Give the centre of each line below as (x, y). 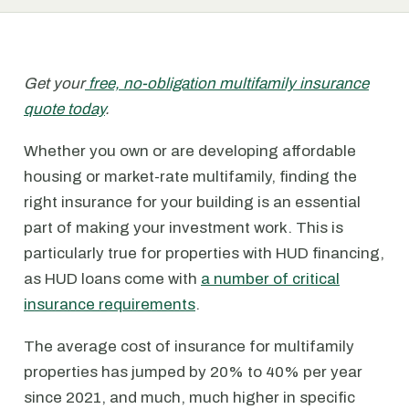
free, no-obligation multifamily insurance (227, 84)
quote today (64, 109)
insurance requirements (110, 304)
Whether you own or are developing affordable (190, 151)
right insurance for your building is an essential (192, 202)
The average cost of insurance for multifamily (189, 346)
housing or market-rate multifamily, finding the (190, 177)
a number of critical (270, 279)
